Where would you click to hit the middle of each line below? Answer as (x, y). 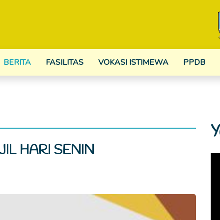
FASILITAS (64, 62)
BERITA (17, 62)
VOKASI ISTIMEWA (133, 62)
